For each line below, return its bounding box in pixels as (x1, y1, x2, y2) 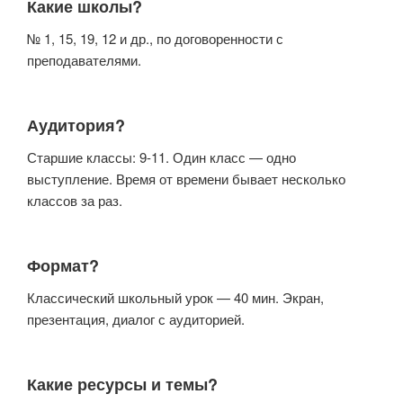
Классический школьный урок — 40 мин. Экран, (27, 288, 324, 308)
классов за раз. (27, 191, 122, 210)
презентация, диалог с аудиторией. (27, 309, 245, 329)
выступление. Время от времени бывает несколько (27, 169, 345, 189)
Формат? (27, 253, 99, 277)
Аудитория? (27, 112, 125, 137)
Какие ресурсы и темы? (27, 372, 218, 396)
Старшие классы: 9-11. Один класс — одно (27, 148, 296, 167)
